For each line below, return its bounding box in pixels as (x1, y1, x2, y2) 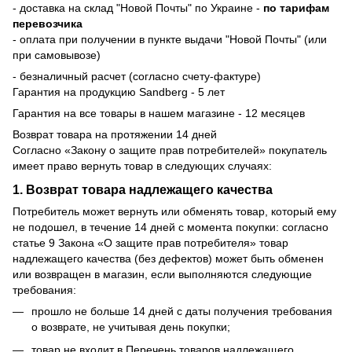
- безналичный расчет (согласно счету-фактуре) (13, 69, 261, 82)
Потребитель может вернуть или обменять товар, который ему (13, 205, 336, 218)
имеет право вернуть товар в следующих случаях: (13, 159, 272, 172)
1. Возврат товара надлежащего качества (13, 182, 273, 197)
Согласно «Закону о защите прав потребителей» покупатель (13, 143, 327, 156)
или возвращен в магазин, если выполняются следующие (13, 268, 312, 281)
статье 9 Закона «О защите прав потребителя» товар (13, 236, 288, 250)
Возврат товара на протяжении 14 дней (13, 127, 217, 141)
